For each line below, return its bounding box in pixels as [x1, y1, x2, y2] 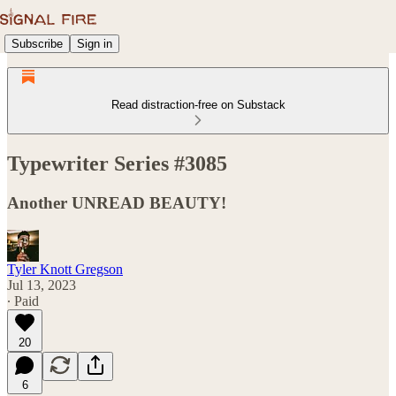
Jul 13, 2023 [7, 277, 76, 293]
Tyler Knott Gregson [7, 261, 123, 277]
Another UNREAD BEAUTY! [7, 193, 226, 212]
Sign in [77, 36, 112, 50]
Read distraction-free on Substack [110, 98, 286, 111]
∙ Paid [7, 293, 39, 308]
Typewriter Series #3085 [7, 151, 227, 175]
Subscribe [11, 36, 63, 50]
